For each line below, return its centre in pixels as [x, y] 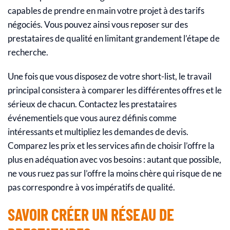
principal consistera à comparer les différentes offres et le [115, 90]
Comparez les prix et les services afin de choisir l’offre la [111, 146]
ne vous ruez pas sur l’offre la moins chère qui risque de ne [115, 173]
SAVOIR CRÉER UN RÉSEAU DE [91, 214]
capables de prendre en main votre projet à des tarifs [106, 11]
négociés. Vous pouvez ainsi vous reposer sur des [98, 24]
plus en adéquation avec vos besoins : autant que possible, [114, 159]
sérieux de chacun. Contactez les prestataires [92, 104]
